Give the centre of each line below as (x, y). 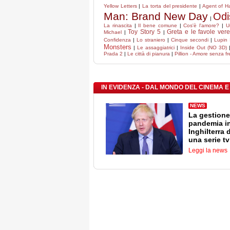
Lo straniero (151, 40)
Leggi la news (208, 150)
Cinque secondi (190, 40)
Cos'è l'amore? (201, 25)
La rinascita (118, 25)
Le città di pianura (149, 54)
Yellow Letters (120, 6)
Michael (113, 32)
